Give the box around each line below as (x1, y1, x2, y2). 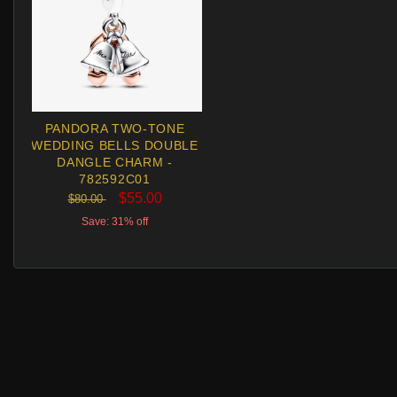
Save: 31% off (82, 214, 148, 228)
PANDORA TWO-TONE (44, 121, 185, 136)
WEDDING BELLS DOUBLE (31, 138, 198, 152)
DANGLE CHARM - (57, 155, 173, 169)
